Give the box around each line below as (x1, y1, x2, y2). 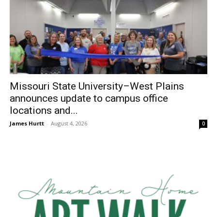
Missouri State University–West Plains (10, 80, 184, 92)
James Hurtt (10, 119, 44, 127)
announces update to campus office (10, 92, 168, 104)
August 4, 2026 (51, 119, 87, 127)
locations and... (10, 104, 78, 116)
